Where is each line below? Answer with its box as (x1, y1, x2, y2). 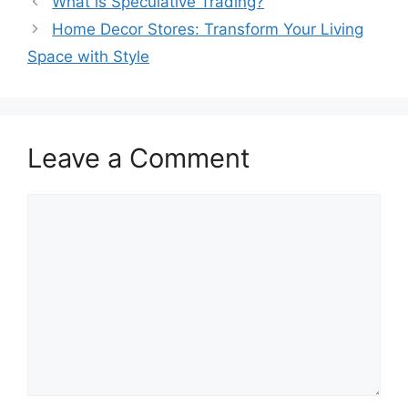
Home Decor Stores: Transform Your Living (52, 20, 364, 38)
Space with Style (27, 47, 149, 66)
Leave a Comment (27, 142, 250, 174)
